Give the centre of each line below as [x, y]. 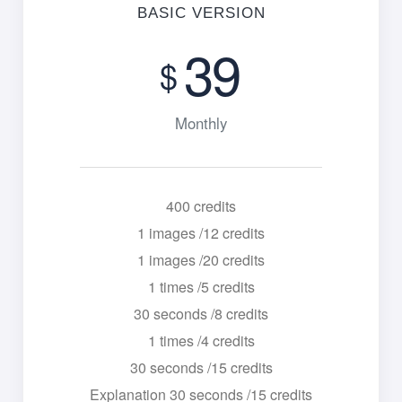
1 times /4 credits [201, 341]
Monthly [201, 123]
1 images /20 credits [201, 260]
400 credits [201, 206]
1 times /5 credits [201, 287]
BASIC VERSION [201, 13]
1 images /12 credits [201, 233]
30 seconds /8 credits [201, 314]
